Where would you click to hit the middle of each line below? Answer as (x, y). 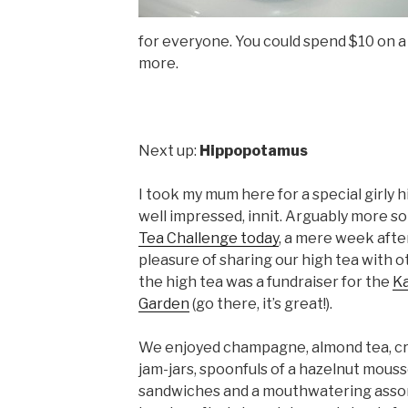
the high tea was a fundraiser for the (265, 282)
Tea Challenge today (208, 239)
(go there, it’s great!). (260, 304)
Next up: (168, 151)
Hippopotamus (253, 151)
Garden (163, 304)
